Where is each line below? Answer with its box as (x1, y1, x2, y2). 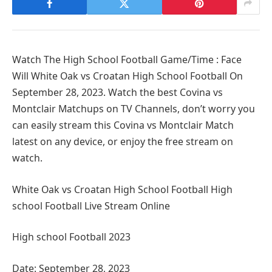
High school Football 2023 (12, 230, 131, 244)
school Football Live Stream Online (12, 199, 170, 212)
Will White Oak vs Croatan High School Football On (12, 69, 243, 83)
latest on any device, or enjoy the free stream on (12, 135, 233, 148)
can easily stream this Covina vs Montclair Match (12, 118, 234, 132)
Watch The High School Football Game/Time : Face (12, 53, 242, 66)
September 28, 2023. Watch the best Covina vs (12, 86, 223, 99)
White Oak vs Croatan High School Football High (12, 182, 233, 196)
